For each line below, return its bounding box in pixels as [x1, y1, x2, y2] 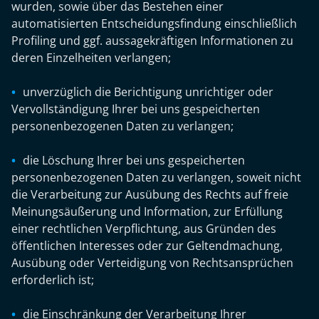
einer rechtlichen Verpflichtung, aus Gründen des [11, 221, 276, 236]
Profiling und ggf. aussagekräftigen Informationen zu [11, 33, 293, 48]
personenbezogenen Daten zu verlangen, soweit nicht [11, 169, 301, 185]
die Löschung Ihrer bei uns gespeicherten [23, 152, 245, 168]
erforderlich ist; [11, 272, 94, 288]
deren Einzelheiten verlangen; [11, 50, 171, 66]
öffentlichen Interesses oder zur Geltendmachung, [11, 238, 283, 253]
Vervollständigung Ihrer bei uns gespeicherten [11, 101, 260, 117]
